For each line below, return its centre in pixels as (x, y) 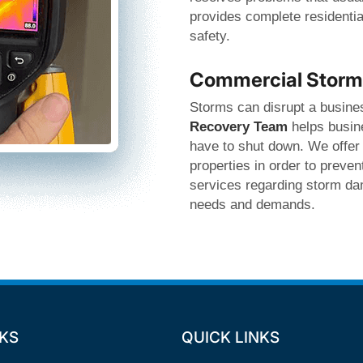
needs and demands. (252, 205)
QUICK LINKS (231, 337)
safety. (210, 36)
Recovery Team (239, 127)
